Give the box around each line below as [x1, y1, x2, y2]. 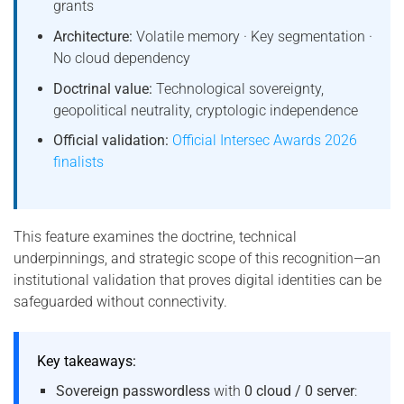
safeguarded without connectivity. [14, 293, 227, 311]
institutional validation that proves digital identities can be [14, 271, 381, 289]
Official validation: [52, 132, 169, 150]
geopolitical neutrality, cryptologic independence [52, 101, 358, 119]
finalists [52, 153, 104, 171]
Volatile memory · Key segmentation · [132, 28, 372, 46]
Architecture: [52, 28, 133, 46]
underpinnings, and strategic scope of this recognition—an [14, 250, 381, 268]
